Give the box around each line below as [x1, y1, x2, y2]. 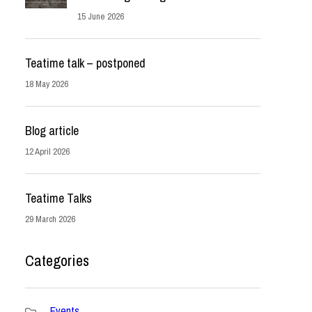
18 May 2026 [25, 78, 68, 90]
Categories [25, 250, 89, 271]
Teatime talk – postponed [25, 54, 146, 72]
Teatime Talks [25, 189, 92, 207]
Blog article [25, 122, 79, 139]
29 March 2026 [25, 213, 75, 225]
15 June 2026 [77, 10, 124, 22]
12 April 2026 [25, 146, 70, 157]
